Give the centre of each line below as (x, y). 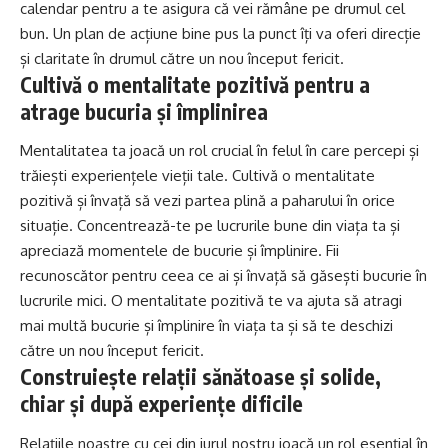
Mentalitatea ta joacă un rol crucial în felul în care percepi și (219, 151)
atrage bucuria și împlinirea (144, 111)
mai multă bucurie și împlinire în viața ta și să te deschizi (206, 326)
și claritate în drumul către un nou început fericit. (182, 58)
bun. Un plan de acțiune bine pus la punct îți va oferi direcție (220, 33)
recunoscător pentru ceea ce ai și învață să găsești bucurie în (223, 276)
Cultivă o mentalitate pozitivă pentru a (195, 84)
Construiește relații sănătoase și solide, (200, 377)
